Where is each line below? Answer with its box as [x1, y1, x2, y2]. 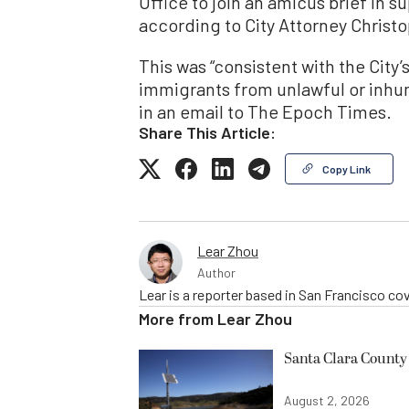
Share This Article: [139, 121, 276, 142]
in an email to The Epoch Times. [139, 100, 392, 122]
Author [197, 264, 236, 280]
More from [139, 308, 217, 329]
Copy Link [322, 162, 371, 175]
